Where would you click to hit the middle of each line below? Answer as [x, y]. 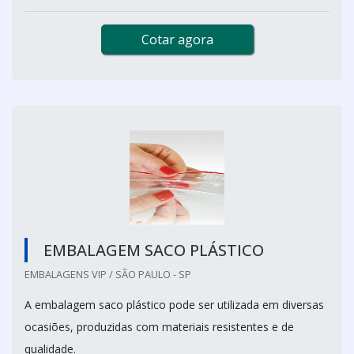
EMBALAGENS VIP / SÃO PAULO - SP [108, 274]
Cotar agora [177, 39]
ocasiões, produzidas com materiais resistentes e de [159, 326]
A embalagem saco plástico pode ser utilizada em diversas [174, 304]
